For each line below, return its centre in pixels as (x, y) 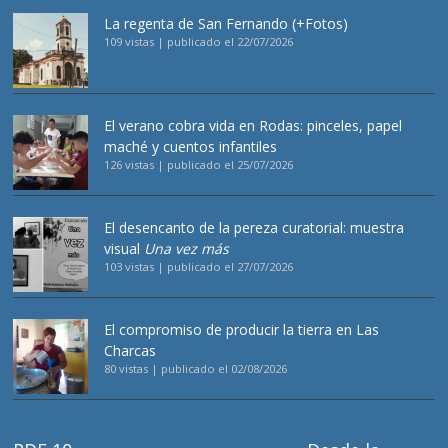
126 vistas (129, 165)
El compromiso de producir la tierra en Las (242, 330)
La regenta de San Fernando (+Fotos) (226, 24)
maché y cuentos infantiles (191, 147)
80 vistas (126, 369)
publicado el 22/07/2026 (230, 42)
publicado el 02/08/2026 (224, 369)
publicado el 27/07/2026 (230, 267)
